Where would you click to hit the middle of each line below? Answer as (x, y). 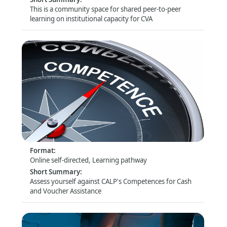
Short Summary (55, 172)
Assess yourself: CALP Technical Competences (111, 127)
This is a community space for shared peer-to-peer (105, 9)
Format (42, 150)
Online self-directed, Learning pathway (88, 160)
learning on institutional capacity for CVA (91, 18)
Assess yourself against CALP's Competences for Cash (111, 181)
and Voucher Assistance (66, 191)
